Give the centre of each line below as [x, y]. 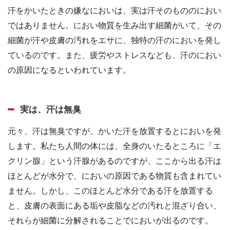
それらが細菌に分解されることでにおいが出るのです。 [110, 220]
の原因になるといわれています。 [69, 70]
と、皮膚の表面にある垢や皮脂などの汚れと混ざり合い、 [114, 205]
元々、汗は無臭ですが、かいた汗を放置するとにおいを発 [114, 131]
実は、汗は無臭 [51, 109]
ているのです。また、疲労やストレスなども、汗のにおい [114, 55]
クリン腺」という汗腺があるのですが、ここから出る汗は [114, 160]
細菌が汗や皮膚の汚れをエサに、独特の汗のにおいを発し [114, 40]
